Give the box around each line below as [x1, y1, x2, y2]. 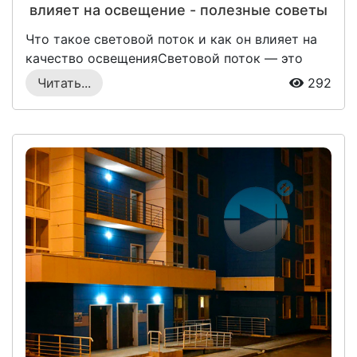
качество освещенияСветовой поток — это [25, 50, 303, 67]
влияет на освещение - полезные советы [29, 2, 328, 19]
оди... [25, 69, 59, 86]
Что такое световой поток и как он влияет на [25, 31, 317, 48]
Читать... [37, 75, 91, 92]
